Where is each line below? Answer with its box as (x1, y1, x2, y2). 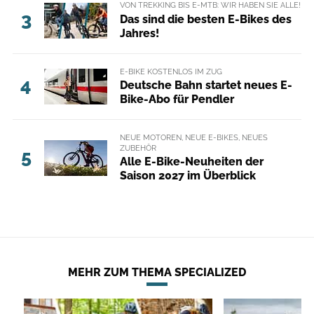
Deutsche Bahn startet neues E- (119, 78, 292, 92)
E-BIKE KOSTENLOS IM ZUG (119, 66, 222, 76)
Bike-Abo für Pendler (119, 92, 234, 106)
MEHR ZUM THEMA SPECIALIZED (68, 266, 246, 279)
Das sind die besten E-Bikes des (119, 12, 292, 26)
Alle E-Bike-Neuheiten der (119, 155, 264, 168)
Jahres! (119, 26, 159, 40)
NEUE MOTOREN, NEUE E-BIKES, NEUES (119, 132, 268, 142)
